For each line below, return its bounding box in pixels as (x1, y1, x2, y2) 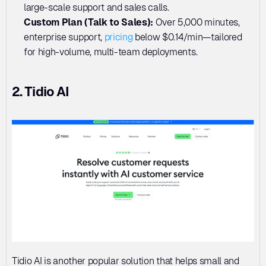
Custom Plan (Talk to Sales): (24, 16, 156, 28)
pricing (104, 31, 133, 43)
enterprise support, (24, 31, 104, 43)
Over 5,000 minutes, (155, 16, 240, 28)
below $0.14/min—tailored (132, 31, 242, 43)
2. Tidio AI (12, 84, 69, 99)
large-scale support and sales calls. (24, 1, 169, 13)
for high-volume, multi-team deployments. (24, 46, 198, 58)
